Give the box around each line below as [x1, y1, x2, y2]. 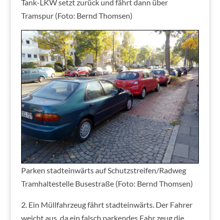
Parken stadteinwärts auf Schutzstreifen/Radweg [21, 165, 186, 175]
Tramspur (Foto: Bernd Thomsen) [21, 10, 133, 20]
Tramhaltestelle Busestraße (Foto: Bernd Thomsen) [21, 178, 193, 188]
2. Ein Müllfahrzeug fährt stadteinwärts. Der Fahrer [21, 199, 192, 209]
